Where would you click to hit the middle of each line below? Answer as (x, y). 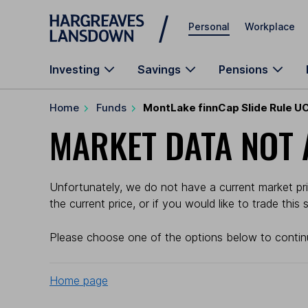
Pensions (243, 69)
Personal (209, 26)
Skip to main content (99, 17)
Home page (79, 280)
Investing (75, 69)
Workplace (270, 26)
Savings (159, 69)
